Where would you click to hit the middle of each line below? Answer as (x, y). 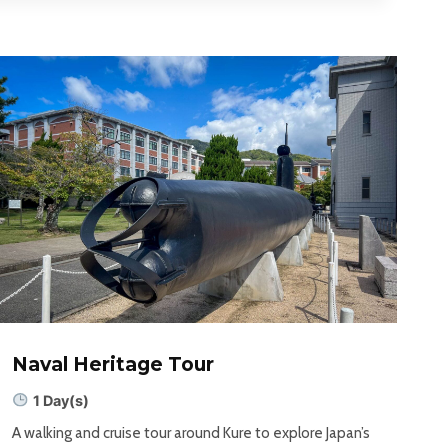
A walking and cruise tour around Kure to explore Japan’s (191, 432)
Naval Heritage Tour (113, 364)
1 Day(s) (60, 400)
